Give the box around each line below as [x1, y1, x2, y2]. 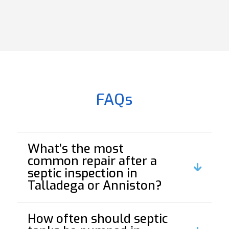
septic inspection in [27, 165, 138, 182]
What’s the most [27, 141, 124, 157]
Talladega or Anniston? [27, 177, 162, 194]
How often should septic [27, 211, 168, 227]
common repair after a [27, 153, 157, 170]
